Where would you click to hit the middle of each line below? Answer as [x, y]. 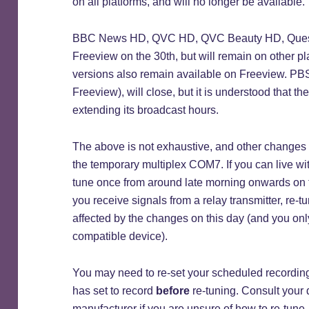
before [173, 290]
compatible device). [120, 236]
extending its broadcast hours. [146, 110]
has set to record [114, 290]
